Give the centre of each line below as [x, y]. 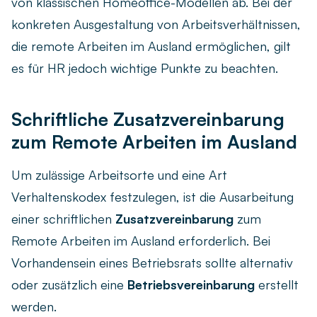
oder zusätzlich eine [69, 285]
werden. [34, 307]
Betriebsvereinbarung [191, 285]
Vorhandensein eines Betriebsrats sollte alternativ [152, 263]
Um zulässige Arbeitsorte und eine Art [119, 175]
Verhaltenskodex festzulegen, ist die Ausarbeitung [152, 197]
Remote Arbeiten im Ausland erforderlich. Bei [141, 241]
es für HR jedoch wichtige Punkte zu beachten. [145, 68]
